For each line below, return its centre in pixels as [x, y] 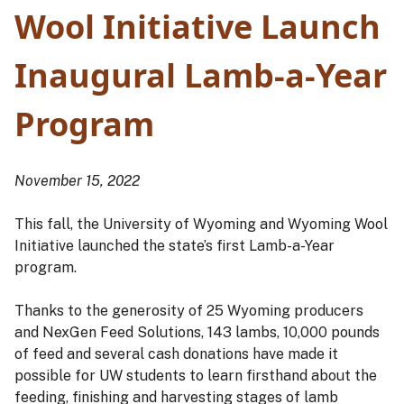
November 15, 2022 [77, 181]
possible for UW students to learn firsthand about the [196, 376]
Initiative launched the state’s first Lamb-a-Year [174, 246]
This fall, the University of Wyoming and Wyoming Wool [201, 225]
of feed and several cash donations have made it [176, 354]
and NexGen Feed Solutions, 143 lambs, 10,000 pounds [197, 333]
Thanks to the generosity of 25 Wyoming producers [189, 311]
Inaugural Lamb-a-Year [201, 76]
